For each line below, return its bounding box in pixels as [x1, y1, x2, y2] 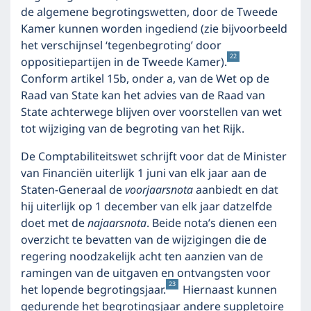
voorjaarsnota [125, 181, 193, 199]
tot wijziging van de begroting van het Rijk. [21, 120, 244, 138]
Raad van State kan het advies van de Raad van [21, 87, 265, 105]
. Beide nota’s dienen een [146, 215, 277, 233]
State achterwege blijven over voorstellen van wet [21, 103, 282, 121]
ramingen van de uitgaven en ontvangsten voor [21, 264, 271, 283]
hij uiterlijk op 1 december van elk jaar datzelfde [21, 198, 272, 216]
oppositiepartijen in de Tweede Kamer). [21, 53, 227, 72]
